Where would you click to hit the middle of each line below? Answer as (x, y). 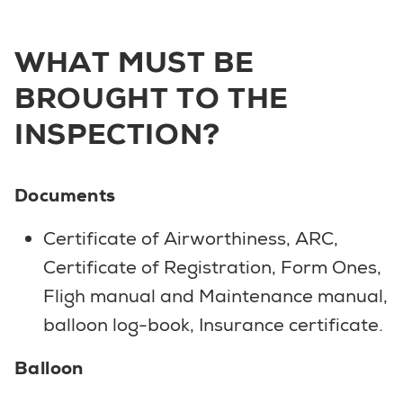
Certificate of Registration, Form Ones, (212, 267)
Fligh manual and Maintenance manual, (215, 296)
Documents (65, 195)
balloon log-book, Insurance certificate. (213, 324)
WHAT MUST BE (134, 62)
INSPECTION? (118, 134)
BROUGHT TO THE (152, 98)
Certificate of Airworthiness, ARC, (191, 238)
